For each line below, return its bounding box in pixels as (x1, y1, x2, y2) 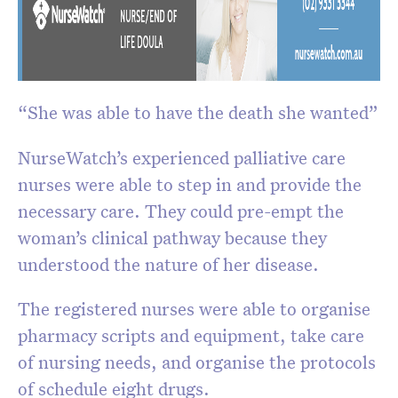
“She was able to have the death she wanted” (18, 100, 378, 124)
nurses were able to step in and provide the (18, 172, 362, 196)
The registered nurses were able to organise (18, 297, 370, 321)
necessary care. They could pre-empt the (18, 199, 344, 223)
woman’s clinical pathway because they (18, 226, 327, 250)
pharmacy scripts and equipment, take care (18, 323, 364, 347)
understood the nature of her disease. (18, 252, 319, 276)
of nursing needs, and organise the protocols (18, 350, 376, 374)
